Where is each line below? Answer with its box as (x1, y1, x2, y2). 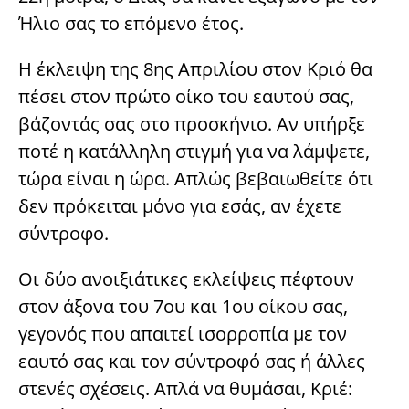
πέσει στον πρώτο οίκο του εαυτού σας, (18, 84, 354, 110)
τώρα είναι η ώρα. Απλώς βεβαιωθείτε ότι (18, 166, 373, 192)
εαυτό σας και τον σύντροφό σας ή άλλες (18, 349, 365, 374)
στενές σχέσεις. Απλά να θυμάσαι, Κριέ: (18, 376, 352, 402)
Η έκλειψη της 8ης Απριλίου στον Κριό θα (18, 57, 372, 82)
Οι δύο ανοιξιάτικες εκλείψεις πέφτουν (18, 267, 354, 292)
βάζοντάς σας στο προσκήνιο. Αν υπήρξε (18, 111, 365, 137)
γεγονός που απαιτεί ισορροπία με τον (18, 321, 347, 347)
